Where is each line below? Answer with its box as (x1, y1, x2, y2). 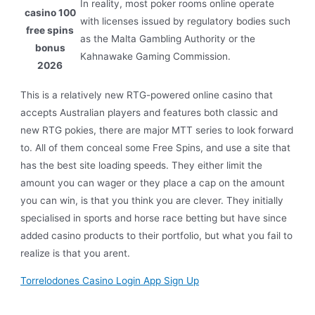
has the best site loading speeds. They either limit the (20, 160, 263, 172)
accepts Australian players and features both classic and (20, 107, 278, 119)
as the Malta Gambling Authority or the (80, 33, 256, 45)
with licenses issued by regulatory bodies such (80, 15, 291, 27)
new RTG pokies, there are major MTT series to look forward (20, 124, 294, 136)
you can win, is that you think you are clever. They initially (20, 195, 284, 207)
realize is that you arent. (20, 247, 131, 259)
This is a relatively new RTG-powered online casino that (20, 89, 274, 101)
